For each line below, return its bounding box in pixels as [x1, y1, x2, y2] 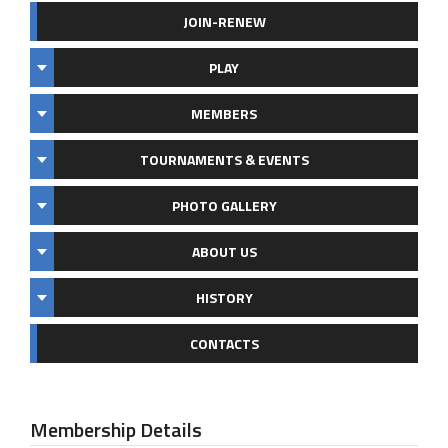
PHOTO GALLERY [171, 195, 277, 216]
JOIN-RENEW [182, 11, 266, 32]
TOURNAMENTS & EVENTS [139, 149, 309, 170]
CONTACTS [189, 333, 259, 354]
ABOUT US [191, 241, 257, 262]
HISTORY [195, 287, 253, 308]
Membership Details [30, 414, 202, 445]
